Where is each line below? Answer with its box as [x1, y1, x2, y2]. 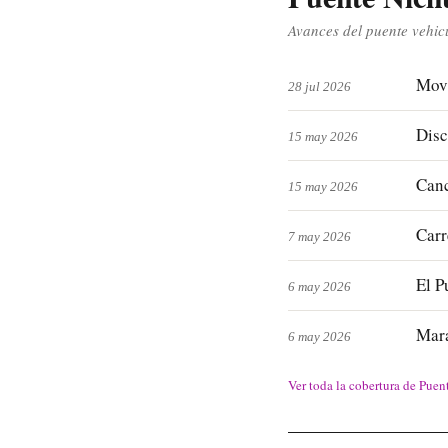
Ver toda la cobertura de [288, 376, 419, 394]
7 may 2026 [288, 229, 351, 244]
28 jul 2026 [288, 79, 351, 94]
